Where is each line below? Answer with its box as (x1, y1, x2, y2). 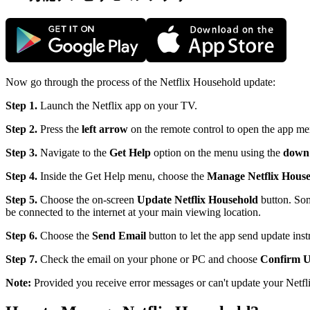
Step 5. (6, 193, 40, 206)
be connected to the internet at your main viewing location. (6, 206, 261, 218)
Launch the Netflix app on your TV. (40, 99, 197, 111)
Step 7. (6, 253, 37, 265)
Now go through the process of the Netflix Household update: (6, 75, 275, 88)
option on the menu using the (151, 146, 283, 158)
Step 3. (6, 146, 37, 158)
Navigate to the (37, 146, 109, 158)
